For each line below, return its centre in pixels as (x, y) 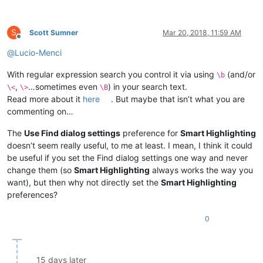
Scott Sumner (54, 32)
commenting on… (40, 111)
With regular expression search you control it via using (112, 74)
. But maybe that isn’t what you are (178, 99)
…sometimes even (64, 86)
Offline (29, 41)
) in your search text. (148, 86)
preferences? (32, 194)
